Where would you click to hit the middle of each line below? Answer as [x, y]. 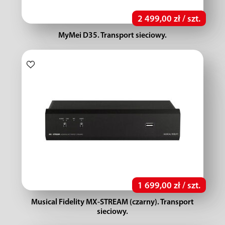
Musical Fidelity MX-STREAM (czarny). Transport [113, 202]
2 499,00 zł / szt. [169, 19]
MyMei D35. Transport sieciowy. [113, 36]
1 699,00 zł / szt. [169, 186]
